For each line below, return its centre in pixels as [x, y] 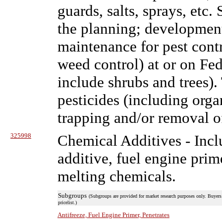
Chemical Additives [119, 140]
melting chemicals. [117, 176]
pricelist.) [67, 202]
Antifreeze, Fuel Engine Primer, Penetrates [113, 215]
